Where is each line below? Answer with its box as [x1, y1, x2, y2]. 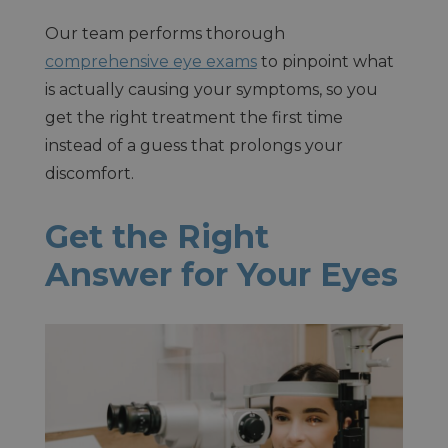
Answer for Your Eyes [44, 254, 398, 294]
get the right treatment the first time [44, 107, 343, 127]
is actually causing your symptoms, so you [44, 79, 378, 99]
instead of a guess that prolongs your [44, 135, 343, 155]
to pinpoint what [256, 51, 394, 71]
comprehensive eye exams [44, 51, 257, 71]
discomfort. [44, 163, 134, 183]
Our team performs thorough [44, 23, 285, 43]
